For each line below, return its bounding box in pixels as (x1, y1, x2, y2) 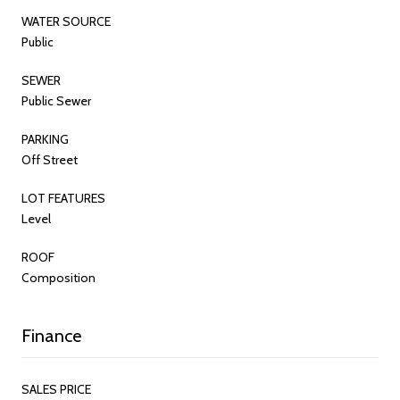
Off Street (21, 151, 78, 168)
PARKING (21, 130, 69, 147)
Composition (21, 269, 96, 286)
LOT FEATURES (21, 189, 105, 206)
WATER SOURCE (21, 12, 111, 29)
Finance (21, 324, 81, 346)
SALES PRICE (21, 380, 91, 397)
